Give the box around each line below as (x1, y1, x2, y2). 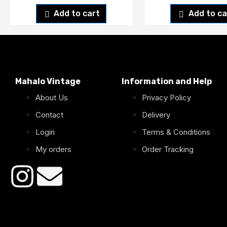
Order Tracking (142, 144, 194, 154)
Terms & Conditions (142, 127, 210, 137)
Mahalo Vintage (15, 76, 81, 86)
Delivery (142, 109, 170, 120)
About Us (35, 92, 68, 102)
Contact (35, 109, 63, 120)
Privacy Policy (142, 92, 191, 102)
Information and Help (122, 76, 212, 86)
